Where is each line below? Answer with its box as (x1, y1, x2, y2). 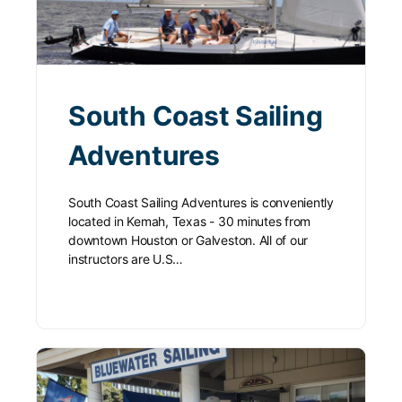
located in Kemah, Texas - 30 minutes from (68, 214, 311, 230)
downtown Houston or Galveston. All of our (68, 232, 309, 249)
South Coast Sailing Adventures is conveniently (68, 195, 334, 211)
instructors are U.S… (68, 251, 184, 267)
